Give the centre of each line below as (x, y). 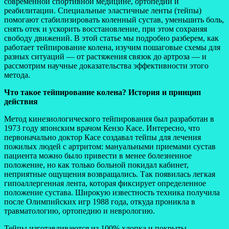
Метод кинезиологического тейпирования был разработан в (109, 119)
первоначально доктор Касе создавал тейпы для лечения (102, 137)
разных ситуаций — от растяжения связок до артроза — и (105, 56)
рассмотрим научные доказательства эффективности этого (106, 65)
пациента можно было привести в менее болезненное (98, 155)
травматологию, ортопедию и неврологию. (79, 211)
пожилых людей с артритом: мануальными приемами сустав (110, 146)
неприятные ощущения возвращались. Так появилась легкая (110, 174)
